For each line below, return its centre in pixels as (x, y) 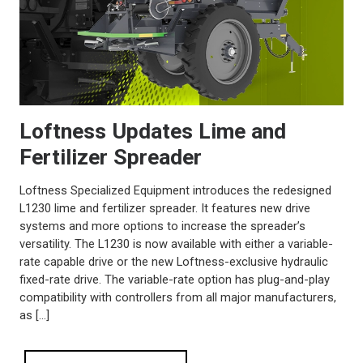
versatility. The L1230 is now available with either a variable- (176, 243)
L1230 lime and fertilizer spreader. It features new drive (165, 208)
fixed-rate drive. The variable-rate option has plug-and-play (175, 279)
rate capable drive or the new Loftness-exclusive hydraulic (174, 261)
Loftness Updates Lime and (153, 132)
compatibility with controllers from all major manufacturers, (178, 297)
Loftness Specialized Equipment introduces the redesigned (175, 190)
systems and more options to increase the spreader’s (162, 226)
